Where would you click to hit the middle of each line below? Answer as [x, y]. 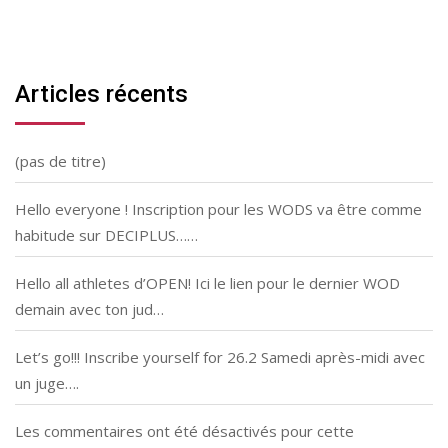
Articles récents [101, 94]
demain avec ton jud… [89, 309]
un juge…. [47, 383]
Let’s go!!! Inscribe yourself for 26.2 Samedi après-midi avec [220, 357]
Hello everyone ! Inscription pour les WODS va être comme [218, 209]
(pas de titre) [60, 161]
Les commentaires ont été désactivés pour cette [184, 431]
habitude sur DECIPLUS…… [106, 235]
